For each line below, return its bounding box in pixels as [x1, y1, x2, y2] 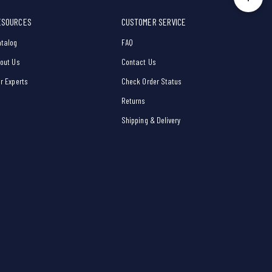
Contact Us [121, 56, 156, 67]
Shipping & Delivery [121, 115, 181, 126]
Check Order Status [121, 76, 182, 87]
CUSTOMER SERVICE [121, 16, 186, 28]
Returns [121, 95, 146, 106]
